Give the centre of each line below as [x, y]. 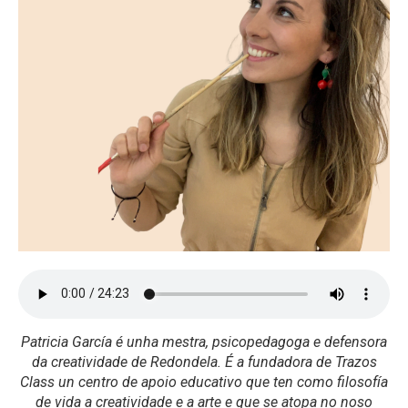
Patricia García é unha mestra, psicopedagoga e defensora [204, 342]
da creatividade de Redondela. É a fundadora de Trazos [204, 362]
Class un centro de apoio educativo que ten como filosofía [204, 382]
